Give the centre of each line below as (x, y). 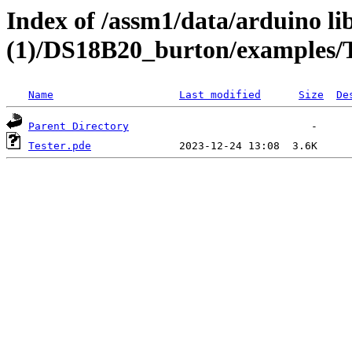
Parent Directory (79, 126)
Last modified (220, 95)
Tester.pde (60, 146)
